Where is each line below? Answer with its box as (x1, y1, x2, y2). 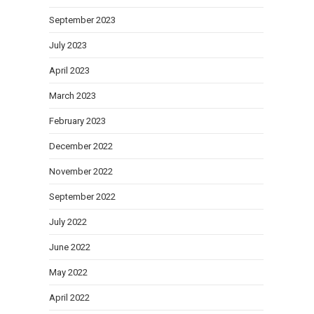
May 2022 (49, 267, 88, 278)
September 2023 (49, 15, 116, 25)
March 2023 (49, 90, 96, 101)
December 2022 (49, 141, 113, 151)
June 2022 (49, 242, 90, 252)
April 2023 (49, 65, 90, 76)
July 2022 (49, 217, 87, 227)
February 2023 (49, 116, 106, 126)
